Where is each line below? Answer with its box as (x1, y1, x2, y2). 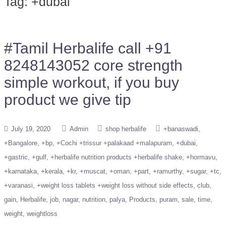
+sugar (186, 167, 206, 175)
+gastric (4, 153, 28, 161)
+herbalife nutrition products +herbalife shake (50, 153, 182, 161)
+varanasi (4, 182, 33, 189)
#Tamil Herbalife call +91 (4, 40, 172, 56)
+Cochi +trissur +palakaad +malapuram (56, 139, 172, 147)
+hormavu (186, 153, 215, 161)
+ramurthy (153, 167, 182, 175)
